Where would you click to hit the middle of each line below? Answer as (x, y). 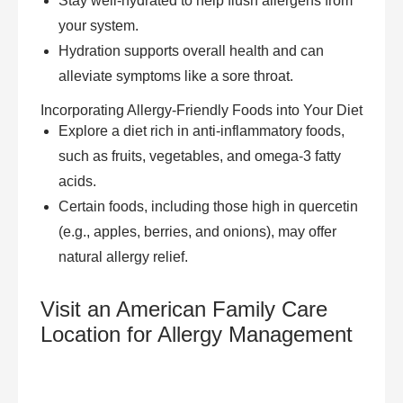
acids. (77, 181)
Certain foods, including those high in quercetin (208, 206)
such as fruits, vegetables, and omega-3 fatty (200, 156)
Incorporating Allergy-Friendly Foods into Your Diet (201, 110)
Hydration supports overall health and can (191, 50)
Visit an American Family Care (184, 309)
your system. (99, 25)
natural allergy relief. (123, 256)
